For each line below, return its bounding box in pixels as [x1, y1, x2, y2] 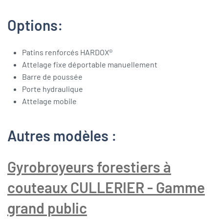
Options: [7, 16, 63, 34]
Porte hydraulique [22, 84, 83, 94]
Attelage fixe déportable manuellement [22, 60, 157, 69]
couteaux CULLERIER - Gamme [7, 178, 205, 197]
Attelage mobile [22, 96, 77, 106]
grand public [7, 199, 87, 217]
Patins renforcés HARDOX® [22, 47, 112, 57]
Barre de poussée [22, 72, 83, 82]
